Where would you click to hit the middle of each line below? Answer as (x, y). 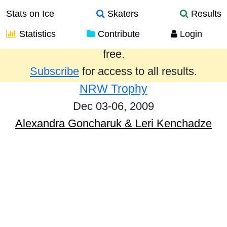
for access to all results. (138, 71)
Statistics (36, 34)
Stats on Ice (30, 14)
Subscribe (54, 71)
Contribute (118, 34)
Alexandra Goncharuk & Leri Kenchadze (113, 123)
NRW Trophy (113, 89)
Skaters (121, 14)
